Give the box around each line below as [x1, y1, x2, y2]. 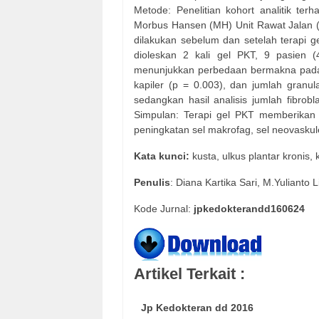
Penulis [134, 177, 170, 189]
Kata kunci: [134, 150, 189, 162]
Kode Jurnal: [134, 203, 194, 215]
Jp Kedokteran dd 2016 [141, 302, 253, 314]
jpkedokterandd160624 [194, 203, 305, 215]
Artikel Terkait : [134, 264, 245, 283]
